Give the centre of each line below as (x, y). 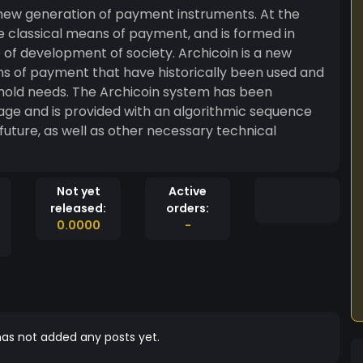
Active (188, 191)
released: (78, 208)
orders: (188, 208)
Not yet (78, 191)
